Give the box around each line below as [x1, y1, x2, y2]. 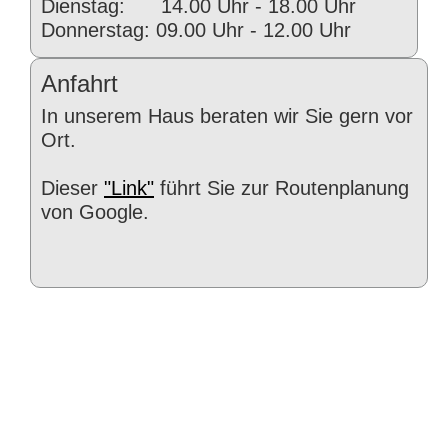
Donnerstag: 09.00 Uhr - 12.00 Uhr [41, 19, 351, 41]
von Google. [41, 201, 149, 223]
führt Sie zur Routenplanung [154, 177, 409, 199]
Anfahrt [41, 70, 118, 97]
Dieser [41, 177, 104, 199]
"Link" [104, 177, 154, 199]
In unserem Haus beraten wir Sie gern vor [41, 105, 413, 127]
